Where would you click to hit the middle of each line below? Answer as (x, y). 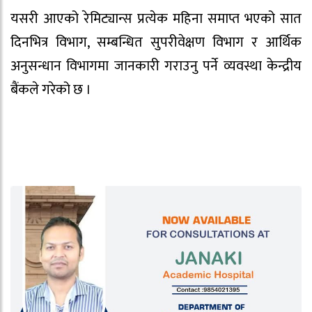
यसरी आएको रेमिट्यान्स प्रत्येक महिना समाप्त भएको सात (156, 19)
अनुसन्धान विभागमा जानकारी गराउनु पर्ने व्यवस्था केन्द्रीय (156, 67)
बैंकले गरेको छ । (51, 90)
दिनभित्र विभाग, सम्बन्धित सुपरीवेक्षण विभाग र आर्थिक (156, 43)
